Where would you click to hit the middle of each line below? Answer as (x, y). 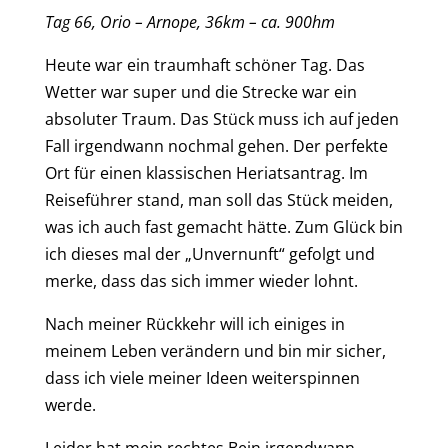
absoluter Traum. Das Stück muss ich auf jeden (221, 119)
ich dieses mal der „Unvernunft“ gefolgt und (209, 254)
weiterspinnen (305, 378)
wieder (286, 281)
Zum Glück (336, 227)
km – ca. (253, 22)
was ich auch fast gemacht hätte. (169, 227)
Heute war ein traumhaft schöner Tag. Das (204, 65)
